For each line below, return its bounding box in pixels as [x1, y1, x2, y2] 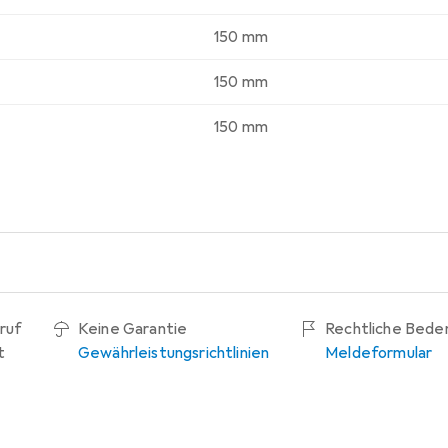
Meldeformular [325, 342, 433, 363]
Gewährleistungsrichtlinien [78, 342, 270, 363]
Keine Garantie [78, 318, 188, 339]
